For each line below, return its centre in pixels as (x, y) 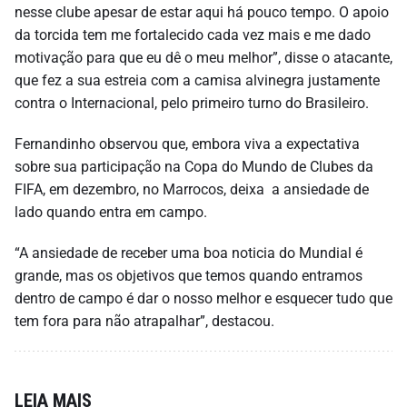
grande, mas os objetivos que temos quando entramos (189, 275)
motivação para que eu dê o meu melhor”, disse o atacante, (203, 57)
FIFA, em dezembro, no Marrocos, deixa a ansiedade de (192, 189)
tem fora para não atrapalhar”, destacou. (144, 321)
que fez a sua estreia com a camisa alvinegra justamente (197, 80)
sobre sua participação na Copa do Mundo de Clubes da (194, 166)
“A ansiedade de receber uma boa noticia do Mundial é (189, 253)
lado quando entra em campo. (111, 212)
